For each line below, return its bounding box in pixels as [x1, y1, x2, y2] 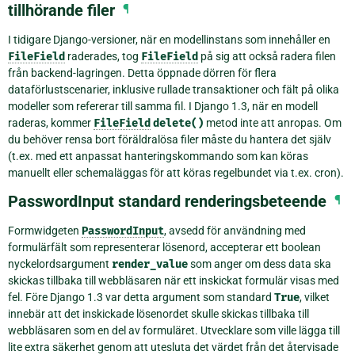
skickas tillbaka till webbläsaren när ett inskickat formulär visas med [8, 273, 339, 287]
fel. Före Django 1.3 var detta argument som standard [8, 290, 274, 303]
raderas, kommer [8, 116, 94, 129]
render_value [112, 257, 188, 271]
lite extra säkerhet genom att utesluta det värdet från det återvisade [8, 340, 338, 353]
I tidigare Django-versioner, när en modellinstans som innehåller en [8, 32, 330, 46]
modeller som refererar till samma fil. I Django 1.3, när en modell [8, 99, 318, 113]
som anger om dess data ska [188, 257, 331, 270]
